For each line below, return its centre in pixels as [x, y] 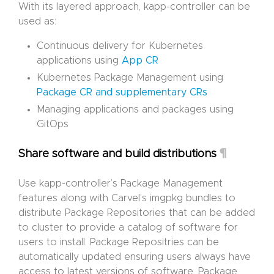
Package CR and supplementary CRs [122, 92]
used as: [37, 21]
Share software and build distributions [119, 154]
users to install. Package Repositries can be [119, 242]
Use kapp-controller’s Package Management [120, 183]
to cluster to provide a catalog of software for [128, 227]
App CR [140, 60]
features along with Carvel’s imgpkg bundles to [127, 198]
